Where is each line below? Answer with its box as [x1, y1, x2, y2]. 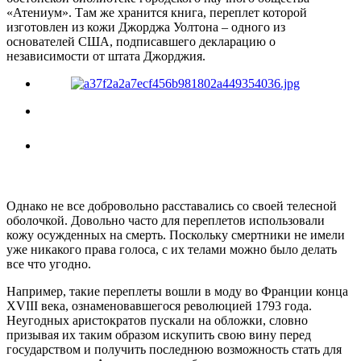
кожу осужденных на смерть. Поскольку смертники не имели [6, 227, 345, 242]
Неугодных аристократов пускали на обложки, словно [6, 313, 308, 327]
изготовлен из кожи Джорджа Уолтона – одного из [6, 19, 285, 34]
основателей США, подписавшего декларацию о [6, 34, 276, 48]
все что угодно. [6, 256, 91, 271]
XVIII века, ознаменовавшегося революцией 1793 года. [6, 298, 312, 313]
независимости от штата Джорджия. [6, 48, 205, 63]
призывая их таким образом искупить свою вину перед [6, 327, 311, 342]
